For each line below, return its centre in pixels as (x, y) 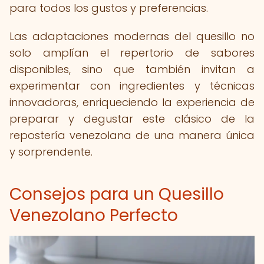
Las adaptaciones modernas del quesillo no (132, 36)
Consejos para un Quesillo (117, 194)
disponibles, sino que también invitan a (132, 69)
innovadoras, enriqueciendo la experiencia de (132, 102)
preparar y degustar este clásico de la (132, 119)
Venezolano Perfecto (94, 215)
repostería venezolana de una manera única (132, 135)
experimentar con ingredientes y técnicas (132, 86)
